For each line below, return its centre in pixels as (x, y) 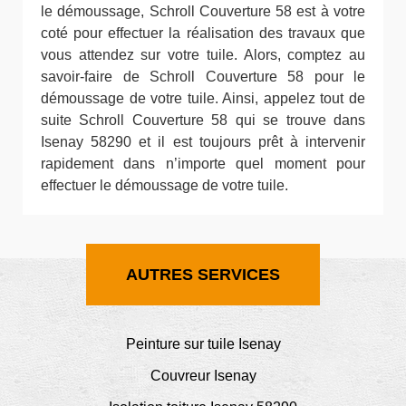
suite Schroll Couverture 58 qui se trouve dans (203, 121)
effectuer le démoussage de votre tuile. (164, 186)
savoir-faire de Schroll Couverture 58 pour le (203, 77)
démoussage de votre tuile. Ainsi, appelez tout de (203, 99)
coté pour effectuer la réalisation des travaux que (203, 34)
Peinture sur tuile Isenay (203, 344)
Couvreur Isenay (203, 376)
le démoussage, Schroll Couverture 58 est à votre (203, 12)
